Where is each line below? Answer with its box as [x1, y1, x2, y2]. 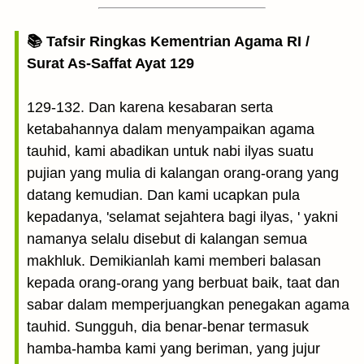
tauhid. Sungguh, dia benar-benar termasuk [27, 318, 309, 335]
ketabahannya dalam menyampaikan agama [27, 121, 314, 137]
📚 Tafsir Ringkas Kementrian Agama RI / [27, 33, 310, 50]
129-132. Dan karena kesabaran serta [27, 99, 273, 115]
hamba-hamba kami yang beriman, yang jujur [27, 340, 320, 357]
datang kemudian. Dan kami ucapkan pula [27, 187, 300, 203]
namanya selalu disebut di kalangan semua [27, 231, 307, 247]
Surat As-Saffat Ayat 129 [27, 55, 194, 71]
